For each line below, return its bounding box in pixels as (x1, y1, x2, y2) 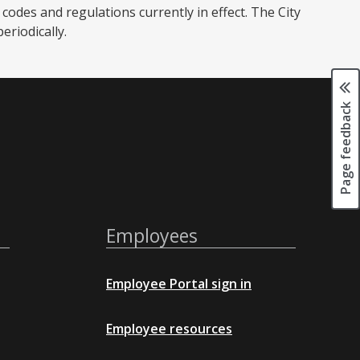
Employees (106, 223, 198, 249)
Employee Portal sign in (106, 275, 252, 293)
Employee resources (106, 320, 232, 338)
